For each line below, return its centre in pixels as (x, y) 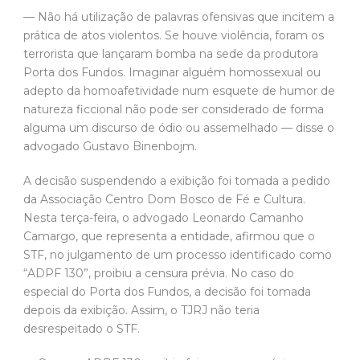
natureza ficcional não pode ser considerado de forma (174, 109)
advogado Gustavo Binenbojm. (110, 146)
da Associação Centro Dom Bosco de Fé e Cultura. (164, 199)
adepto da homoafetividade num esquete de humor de (179, 90)
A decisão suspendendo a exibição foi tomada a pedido (177, 180)
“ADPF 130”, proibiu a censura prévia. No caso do (159, 273)
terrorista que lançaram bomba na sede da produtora (171, 53)
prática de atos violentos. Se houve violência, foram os (174, 35)
